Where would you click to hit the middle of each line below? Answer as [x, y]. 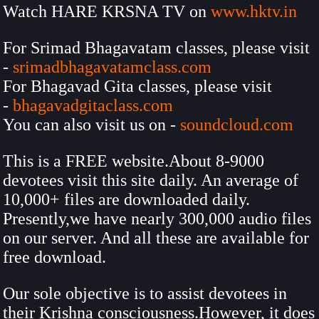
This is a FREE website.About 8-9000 [134, 161]
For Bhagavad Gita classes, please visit [137, 86]
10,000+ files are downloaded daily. [126, 199]
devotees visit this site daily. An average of [151, 180]
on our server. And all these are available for [156, 238]
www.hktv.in [254, 11]
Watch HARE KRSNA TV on [107, 11]
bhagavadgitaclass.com [93, 105]
